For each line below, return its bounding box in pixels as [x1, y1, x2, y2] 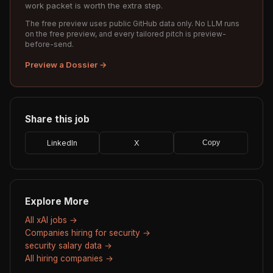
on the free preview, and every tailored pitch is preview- [25, 29, 226, 38]
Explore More [25, 195, 89, 207]
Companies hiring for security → [25, 227, 151, 238]
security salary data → [25, 240, 112, 250]
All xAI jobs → [25, 214, 77, 225]
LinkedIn [47, 138, 77, 147]
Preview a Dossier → [25, 59, 107, 69]
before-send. [25, 39, 74, 49]
